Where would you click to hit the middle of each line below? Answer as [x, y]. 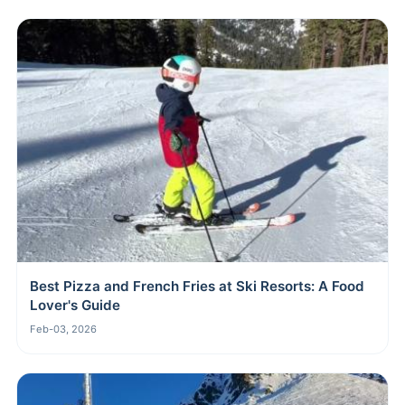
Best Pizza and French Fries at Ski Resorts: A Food [197, 287]
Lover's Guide [75, 306]
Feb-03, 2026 [63, 330]
